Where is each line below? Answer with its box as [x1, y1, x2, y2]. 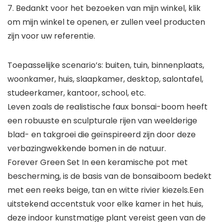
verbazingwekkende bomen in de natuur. [7, 143, 166, 155]
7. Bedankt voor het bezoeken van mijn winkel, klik [7, 2, 201, 14]
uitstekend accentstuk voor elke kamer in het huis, [7, 198, 203, 210]
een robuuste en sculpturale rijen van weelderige [7, 115, 197, 127]
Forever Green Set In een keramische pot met [7, 157, 188, 168]
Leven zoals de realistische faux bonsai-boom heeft [7, 101, 208, 113]
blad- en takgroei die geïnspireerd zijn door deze [7, 129, 196, 141]
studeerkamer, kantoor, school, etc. [7, 87, 146, 99]
